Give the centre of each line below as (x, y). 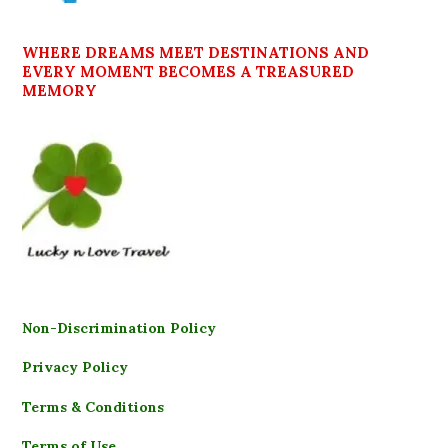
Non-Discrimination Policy (119, 327)
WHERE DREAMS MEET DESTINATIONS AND (195, 52)
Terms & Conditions (93, 406)
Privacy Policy (75, 367)
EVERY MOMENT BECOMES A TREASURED (188, 71)
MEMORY (59, 90)
